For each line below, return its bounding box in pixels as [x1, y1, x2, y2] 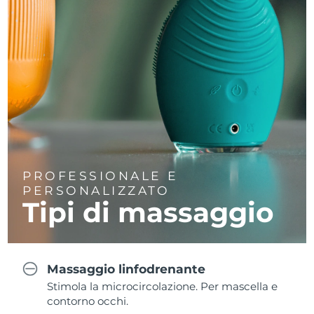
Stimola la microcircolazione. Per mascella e [47, 280, 278, 294]
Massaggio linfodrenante [47, 261, 206, 276]
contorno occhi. [47, 294, 129, 308]
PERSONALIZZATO [22, 183, 170, 198]
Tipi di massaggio [22, 196, 275, 230]
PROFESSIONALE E [22, 168, 179, 184]
